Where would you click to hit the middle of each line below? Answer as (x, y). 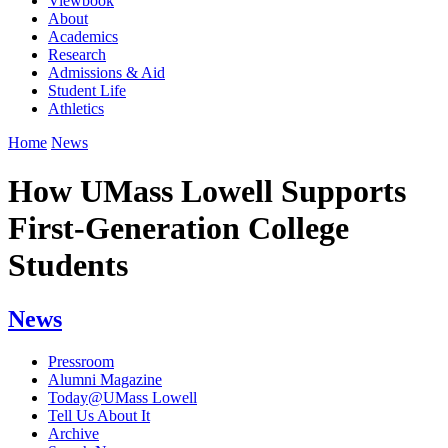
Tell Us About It (99, 415)
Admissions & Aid (106, 72)
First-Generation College (178, 228)
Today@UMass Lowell (122, 397)
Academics (83, 36)
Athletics (76, 108)
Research (77, 54)
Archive (73, 433)
